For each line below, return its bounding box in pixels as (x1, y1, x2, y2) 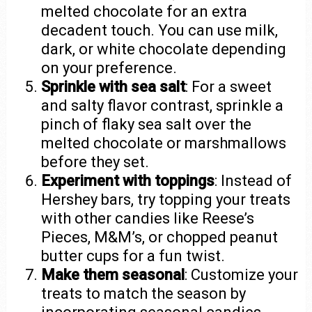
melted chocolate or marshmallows (41, 134, 287, 153)
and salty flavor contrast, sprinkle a (41, 97, 284, 115)
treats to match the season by (41, 285, 247, 303)
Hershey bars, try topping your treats (41, 191, 291, 209)
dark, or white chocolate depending (41, 40, 287, 58)
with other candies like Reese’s (41, 210, 255, 228)
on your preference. (41, 59, 178, 77)
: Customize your (185, 266, 299, 284)
